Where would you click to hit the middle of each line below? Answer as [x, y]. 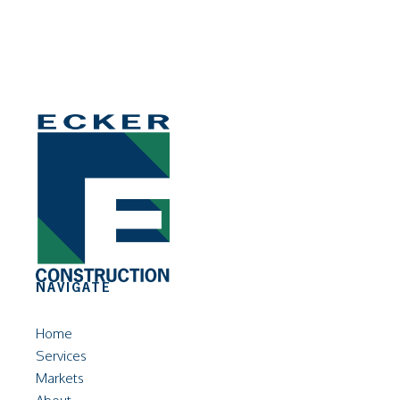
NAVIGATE [74, 288]
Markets [60, 378]
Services [61, 355]
